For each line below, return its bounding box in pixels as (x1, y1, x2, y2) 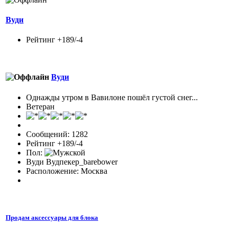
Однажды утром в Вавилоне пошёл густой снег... (26, 93, 198, 102)
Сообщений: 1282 (26, 129, 88, 139)
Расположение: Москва (26, 166, 107, 175)
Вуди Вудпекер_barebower (26, 157, 118, 166)
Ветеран (26, 102, 55, 111)
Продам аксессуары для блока (6, 213, 98, 221)
